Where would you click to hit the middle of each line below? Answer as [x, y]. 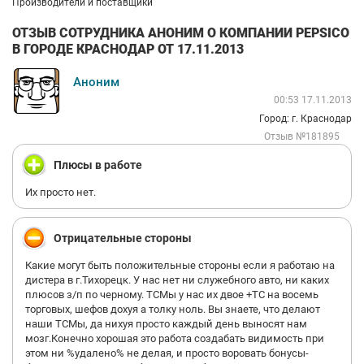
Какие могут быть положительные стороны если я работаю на [180, 265]
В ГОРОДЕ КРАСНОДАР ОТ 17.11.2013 [128, 49]
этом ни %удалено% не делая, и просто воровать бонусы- [167, 353]
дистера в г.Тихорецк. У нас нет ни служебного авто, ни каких [177, 280]
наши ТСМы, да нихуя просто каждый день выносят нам [166, 324]
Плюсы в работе [98, 165]
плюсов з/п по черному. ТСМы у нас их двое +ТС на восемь [172, 295]
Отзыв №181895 [302, 136]
